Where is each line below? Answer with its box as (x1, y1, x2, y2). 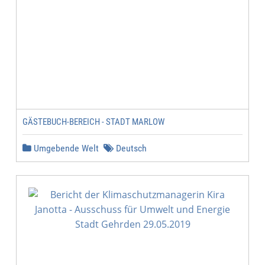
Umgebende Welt (31, 143, 99, 154)
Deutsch (114, 143, 147, 154)
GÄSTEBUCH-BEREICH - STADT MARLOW (22, 117, 164, 127)
